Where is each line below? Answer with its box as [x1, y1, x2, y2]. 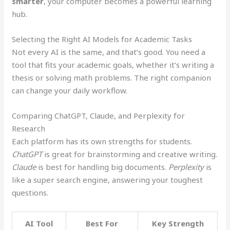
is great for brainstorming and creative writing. [42, 148, 218, 159]
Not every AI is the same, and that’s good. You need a [12, 46, 206, 57]
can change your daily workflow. [12, 85, 128, 95]
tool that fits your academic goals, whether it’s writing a [12, 59, 215, 70]
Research [12, 123, 46, 133]
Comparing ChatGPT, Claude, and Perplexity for [12, 110, 185, 121]
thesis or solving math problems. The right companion [12, 72, 212, 83]
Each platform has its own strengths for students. [12, 136, 193, 146]
